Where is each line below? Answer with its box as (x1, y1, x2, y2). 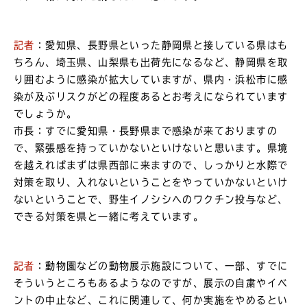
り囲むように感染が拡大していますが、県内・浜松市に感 (14, 74, 288, 84)
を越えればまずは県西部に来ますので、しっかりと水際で (14, 160, 288, 170)
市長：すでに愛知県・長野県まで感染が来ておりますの (14, 125, 278, 136)
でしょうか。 (14, 108, 77, 119)
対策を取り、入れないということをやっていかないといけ (14, 177, 288, 187)
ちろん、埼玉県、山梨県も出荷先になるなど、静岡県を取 (14, 57, 288, 67)
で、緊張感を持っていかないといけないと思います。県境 (14, 143, 288, 153)
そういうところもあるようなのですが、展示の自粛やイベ (14, 278, 288, 288)
